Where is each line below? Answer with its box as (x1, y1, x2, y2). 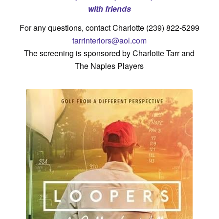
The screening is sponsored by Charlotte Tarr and (24, 47, 195, 59)
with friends (88, 2, 131, 14)
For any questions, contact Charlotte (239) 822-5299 (19, 22, 199, 34)
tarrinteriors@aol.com (72, 35, 147, 46)
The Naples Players (75, 60, 144, 72)
